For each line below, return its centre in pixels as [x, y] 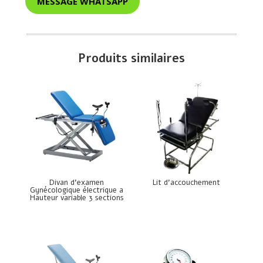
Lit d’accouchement [186, 182]
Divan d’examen [77, 182]
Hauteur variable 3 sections [77, 198]
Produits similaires [131, 59]
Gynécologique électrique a [77, 190]
